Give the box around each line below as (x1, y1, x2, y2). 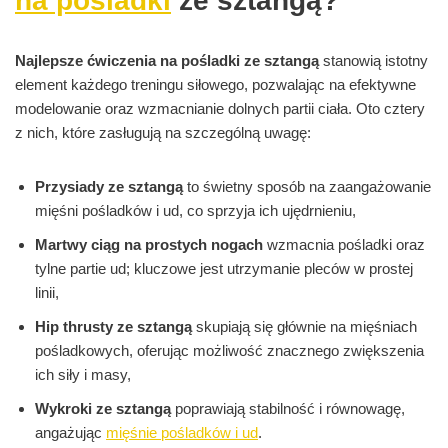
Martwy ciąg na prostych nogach (35, 236, 263, 254)
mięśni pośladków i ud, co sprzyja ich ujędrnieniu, (35, 202, 356, 220)
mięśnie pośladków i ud (106, 424, 258, 442)
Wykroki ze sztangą (35, 400, 171, 418)
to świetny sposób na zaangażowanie (183, 178, 431, 196)
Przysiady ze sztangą (35, 178, 183, 196)
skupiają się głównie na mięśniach (192, 318, 417, 336)
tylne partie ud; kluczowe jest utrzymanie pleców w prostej (35, 260, 413, 278)
